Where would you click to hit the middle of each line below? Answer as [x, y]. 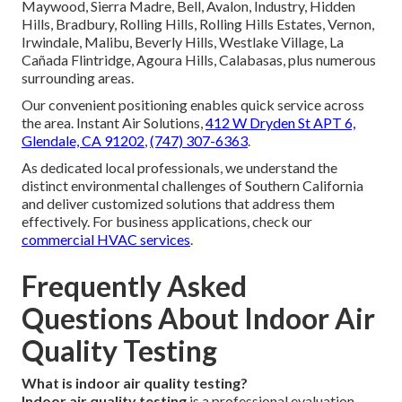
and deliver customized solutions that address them [178, 204]
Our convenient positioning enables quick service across [193, 105]
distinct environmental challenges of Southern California [192, 186]
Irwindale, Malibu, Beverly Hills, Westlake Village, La [183, 42]
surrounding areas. [78, 78]
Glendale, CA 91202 [83, 141]
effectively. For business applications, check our [167, 222]
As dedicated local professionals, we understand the [179, 168]
